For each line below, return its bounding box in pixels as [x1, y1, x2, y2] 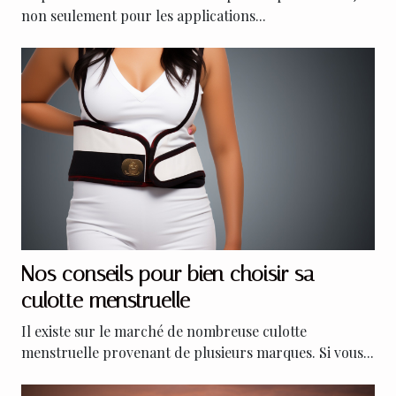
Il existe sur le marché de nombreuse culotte [21, 321, 307, 340]
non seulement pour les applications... [21, 6, 266, 26]
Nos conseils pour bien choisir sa [21, 261, 315, 286]
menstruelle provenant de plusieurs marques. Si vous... [21, 342, 374, 362]
